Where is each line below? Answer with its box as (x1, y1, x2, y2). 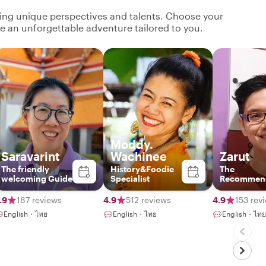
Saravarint (1, 148, 60, 163)
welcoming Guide (1, 173, 72, 183)
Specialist (110, 173, 150, 183)
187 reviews (17, 194, 62, 205)
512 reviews (126, 194, 171, 205)
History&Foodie (110, 163, 174, 174)
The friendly (1, 163, 49, 174)
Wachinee (110, 148, 167, 163)
